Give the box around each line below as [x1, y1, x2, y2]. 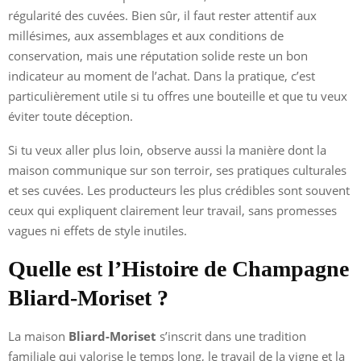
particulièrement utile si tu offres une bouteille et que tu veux [8, 87, 347, 104]
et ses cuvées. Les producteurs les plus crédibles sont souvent [8, 181, 350, 198]
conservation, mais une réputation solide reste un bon [8, 47, 308, 64]
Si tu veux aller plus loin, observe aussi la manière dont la [8, 141, 326, 158]
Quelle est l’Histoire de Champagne [8, 255, 349, 281]
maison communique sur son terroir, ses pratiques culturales [8, 161, 346, 178]
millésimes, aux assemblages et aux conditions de [8, 27, 284, 44]
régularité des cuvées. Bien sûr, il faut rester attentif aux [8, 6, 317, 23]
